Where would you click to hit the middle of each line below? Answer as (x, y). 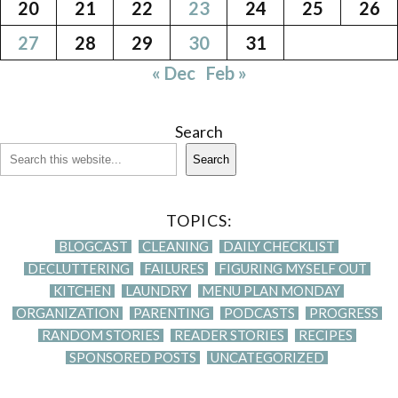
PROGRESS (343, 312)
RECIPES (325, 334)
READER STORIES (229, 334)
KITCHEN (82, 290)
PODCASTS (259, 312)
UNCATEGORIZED (267, 357)
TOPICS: (199, 220)
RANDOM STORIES (100, 334)
